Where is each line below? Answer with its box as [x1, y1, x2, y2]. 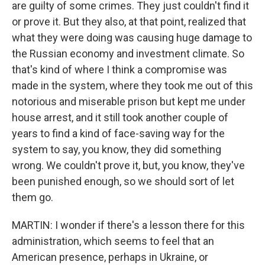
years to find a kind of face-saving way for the [12, 127, 225, 140]
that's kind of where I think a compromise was [12, 63, 227, 76]
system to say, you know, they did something [12, 143, 221, 156]
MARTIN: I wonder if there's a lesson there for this [12, 219, 245, 231]
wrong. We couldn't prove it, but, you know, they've [12, 159, 245, 172]
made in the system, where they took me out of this [12, 79, 253, 92]
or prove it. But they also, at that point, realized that [12, 15, 246, 28]
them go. [12, 191, 53, 203]
